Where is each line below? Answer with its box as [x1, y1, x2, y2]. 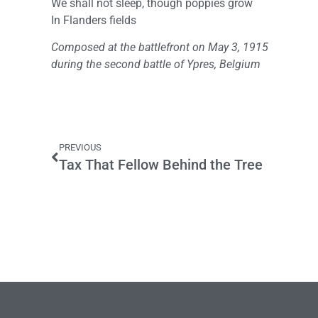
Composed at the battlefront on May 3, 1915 [51, 40, 268, 55]
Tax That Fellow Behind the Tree [59, 155, 263, 173]
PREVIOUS [59, 141, 102, 153]
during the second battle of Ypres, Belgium [51, 57, 261, 72]
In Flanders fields [51, 13, 136, 28]
